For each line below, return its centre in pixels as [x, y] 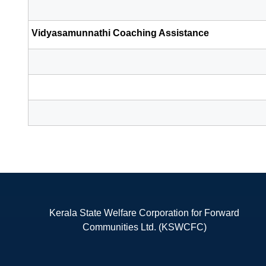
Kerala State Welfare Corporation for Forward [145, 213]
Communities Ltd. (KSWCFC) [144, 227]
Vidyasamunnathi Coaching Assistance [120, 33]
